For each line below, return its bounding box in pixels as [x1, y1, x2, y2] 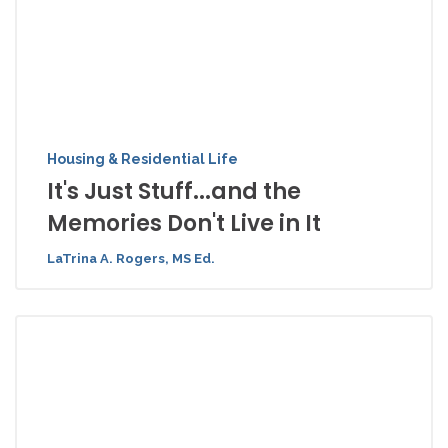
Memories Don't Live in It [47, 208, 321, 239]
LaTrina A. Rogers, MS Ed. [47, 251, 215, 266]
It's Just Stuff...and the [47, 176, 301, 207]
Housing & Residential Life [47, 151, 238, 167]
